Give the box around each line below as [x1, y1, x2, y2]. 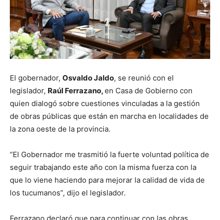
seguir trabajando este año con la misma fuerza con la [10, 163, 196, 172]
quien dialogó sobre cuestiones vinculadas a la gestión [10, 99, 200, 109]
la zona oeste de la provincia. [10, 124, 110, 134]
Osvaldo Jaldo [62, 73, 114, 83]
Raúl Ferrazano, [48, 86, 105, 96]
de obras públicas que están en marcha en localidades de [10, 111, 209, 121]
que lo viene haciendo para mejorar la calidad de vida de [10, 175, 205, 185]
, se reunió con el [114, 73, 174, 83]
